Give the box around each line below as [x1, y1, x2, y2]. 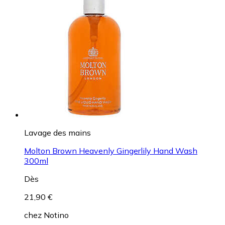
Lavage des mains [24, 127, 91, 138]
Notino [44, 209, 69, 220]
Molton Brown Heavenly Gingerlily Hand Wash [24, 145, 197, 156]
